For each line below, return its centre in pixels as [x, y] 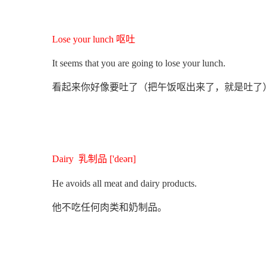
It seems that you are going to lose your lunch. [139, 63]
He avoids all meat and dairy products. [124, 183]
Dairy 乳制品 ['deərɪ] [94, 159]
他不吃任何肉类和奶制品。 [109, 207]
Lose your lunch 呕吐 [94, 39]
